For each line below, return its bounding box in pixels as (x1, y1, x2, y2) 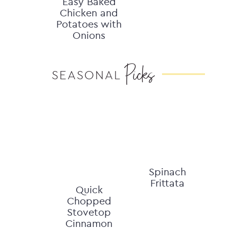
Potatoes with (56, 17, 122, 30)
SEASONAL (52, 67, 121, 82)
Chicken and (60, 6, 119, 19)
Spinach (149, 165, 187, 178)
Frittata (150, 176, 185, 189)
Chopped (66, 194, 111, 207)
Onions (73, 29, 106, 41)
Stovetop (67, 205, 111, 218)
